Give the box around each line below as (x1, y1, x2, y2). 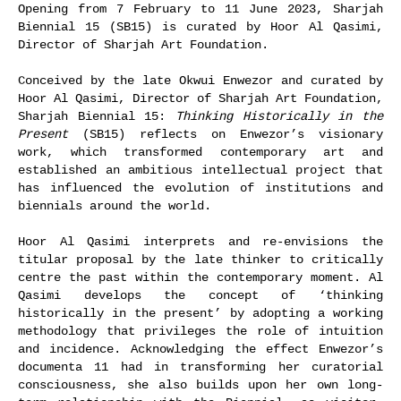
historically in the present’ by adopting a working (18, 305, 383, 321)
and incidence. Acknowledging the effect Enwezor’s (18, 341, 383, 357)
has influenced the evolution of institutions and (18, 180, 383, 196)
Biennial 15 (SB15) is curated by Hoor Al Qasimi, (18, 19, 383, 35)
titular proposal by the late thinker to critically (18, 252, 383, 268)
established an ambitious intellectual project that (18, 162, 383, 178)
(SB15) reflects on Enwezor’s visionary (68, 126, 383, 142)
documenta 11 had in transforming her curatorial (18, 359, 383, 375)
